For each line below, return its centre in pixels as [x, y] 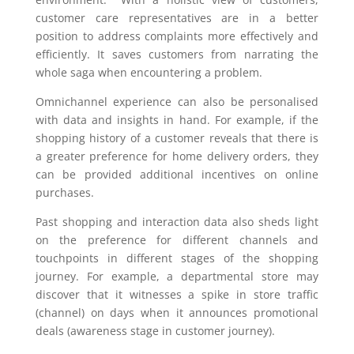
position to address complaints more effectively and [177, 36]
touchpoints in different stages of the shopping [177, 258]
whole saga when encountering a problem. [149, 73]
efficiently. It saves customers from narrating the [177, 55]
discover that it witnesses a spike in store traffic [177, 295]
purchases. [64, 193]
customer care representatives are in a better [177, 18]
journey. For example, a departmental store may [177, 277]
